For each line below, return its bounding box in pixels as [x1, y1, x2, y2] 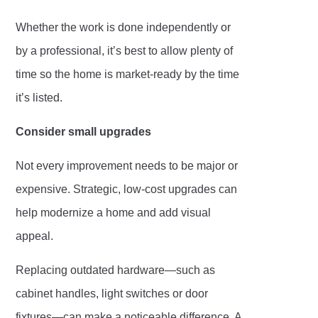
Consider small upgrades [16, 126, 152, 138]
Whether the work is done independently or [16, 21, 231, 34]
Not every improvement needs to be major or [16, 160, 238, 172]
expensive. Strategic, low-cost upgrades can [16, 183, 238, 196]
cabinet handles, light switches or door [16, 287, 209, 300]
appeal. [16, 230, 54, 243]
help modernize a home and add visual [16, 207, 212, 219]
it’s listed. [16, 92, 63, 104]
